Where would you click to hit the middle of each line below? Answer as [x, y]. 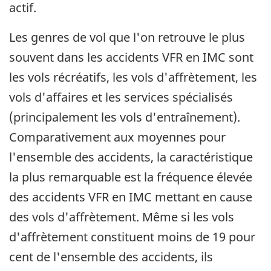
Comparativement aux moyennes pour [117, 137]
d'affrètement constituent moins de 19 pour [132, 237]
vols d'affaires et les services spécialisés [121, 97]
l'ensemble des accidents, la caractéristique [131, 157]
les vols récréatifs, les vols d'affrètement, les [133, 77]
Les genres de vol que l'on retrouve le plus [127, 37]
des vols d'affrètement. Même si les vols [122, 217]
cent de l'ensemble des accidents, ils [111, 256]
